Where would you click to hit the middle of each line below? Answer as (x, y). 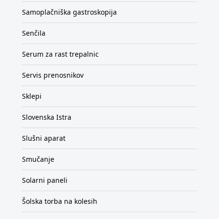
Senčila (34, 33)
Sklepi (32, 96)
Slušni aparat (44, 138)
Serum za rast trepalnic (60, 54)
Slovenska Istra (47, 117)
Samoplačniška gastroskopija (69, 12)
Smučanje (38, 159)
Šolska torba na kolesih (60, 201)
